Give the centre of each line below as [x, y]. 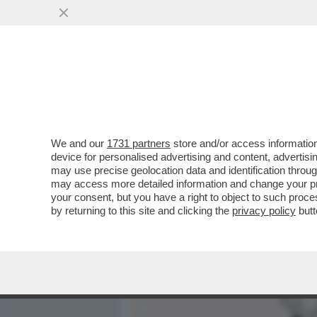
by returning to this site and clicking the [142, 211]
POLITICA [284, 90]
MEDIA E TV [211, 90]
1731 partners [139, 143]
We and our [79, 143]
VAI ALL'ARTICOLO [200, 191]
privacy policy [264, 211]
